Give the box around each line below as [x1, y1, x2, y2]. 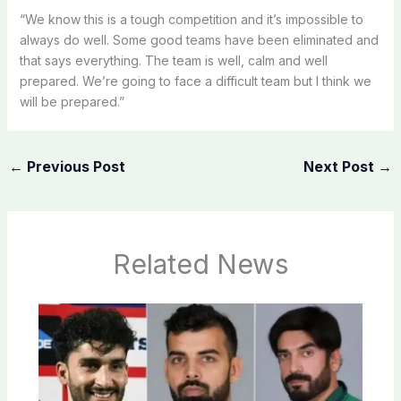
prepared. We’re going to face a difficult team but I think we [19, 73, 371, 89]
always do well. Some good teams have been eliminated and [19, 31, 379, 47]
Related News [113, 248, 288, 281]
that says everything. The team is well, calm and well [19, 52, 328, 68]
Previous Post [22, 157, 125, 175]
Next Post [303, 157, 379, 175]
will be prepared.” [19, 93, 124, 109]
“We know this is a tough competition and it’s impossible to [19, 11, 363, 27]
